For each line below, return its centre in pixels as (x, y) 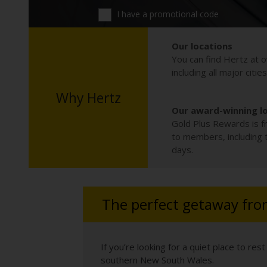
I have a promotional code (167, 14)
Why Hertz (88, 98)
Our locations (202, 46)
